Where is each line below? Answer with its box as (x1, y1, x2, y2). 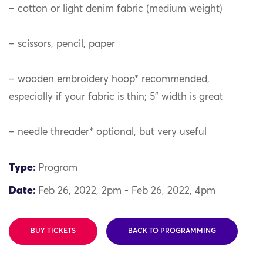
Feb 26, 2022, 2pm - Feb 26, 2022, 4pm (38, 186, 215, 196)
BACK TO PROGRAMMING (128, 227, 216, 235)
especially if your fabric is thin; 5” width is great (9, 92, 223, 103)
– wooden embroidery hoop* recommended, (9, 75, 210, 85)
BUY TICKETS (31, 227, 76, 235)
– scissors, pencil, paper (9, 39, 115, 50)
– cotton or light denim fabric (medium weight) (9, 4, 222, 15)
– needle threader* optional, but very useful (9, 127, 207, 138)
